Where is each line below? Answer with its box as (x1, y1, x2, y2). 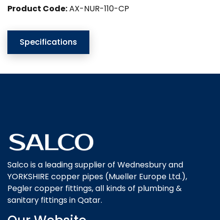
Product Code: (7, 2, 67, 14)
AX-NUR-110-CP (67, 2, 129, 14)
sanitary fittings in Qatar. (7, 194, 102, 206)
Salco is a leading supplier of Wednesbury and (7, 159, 183, 171)
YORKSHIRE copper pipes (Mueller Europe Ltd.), (7, 171, 187, 183)
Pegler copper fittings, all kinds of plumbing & (7, 183, 182, 194)
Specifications (20, 36, 77, 48)
